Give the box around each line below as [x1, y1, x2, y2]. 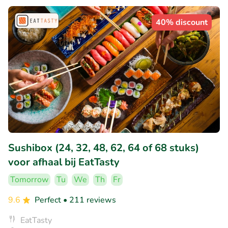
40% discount [156, 16, 208, 28]
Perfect [35, 194, 63, 206]
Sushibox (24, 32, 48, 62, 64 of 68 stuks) [8, 141, 199, 155]
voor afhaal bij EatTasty [8, 155, 120, 169]
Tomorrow [10, 174, 48, 186]
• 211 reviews [63, 194, 116, 206]
